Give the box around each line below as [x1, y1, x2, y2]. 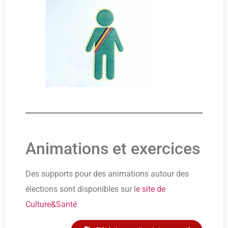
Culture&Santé [25, 199, 77, 210]
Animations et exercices [25, 139, 200, 159]
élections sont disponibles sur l [25, 184, 136, 194]
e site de [136, 184, 165, 194]
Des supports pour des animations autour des [25, 169, 189, 179]
